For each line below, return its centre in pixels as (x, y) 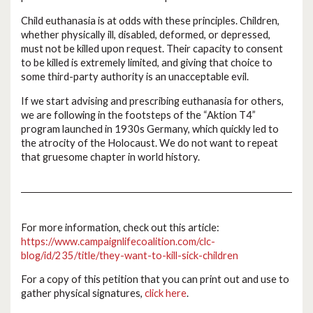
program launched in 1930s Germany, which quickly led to (150, 129)
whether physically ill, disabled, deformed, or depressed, (146, 34)
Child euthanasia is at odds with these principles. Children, (150, 20)
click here (166, 293)
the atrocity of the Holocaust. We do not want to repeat (150, 143)
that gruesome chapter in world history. (110, 156)
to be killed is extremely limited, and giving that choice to (147, 62)
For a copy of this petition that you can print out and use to (155, 279)
